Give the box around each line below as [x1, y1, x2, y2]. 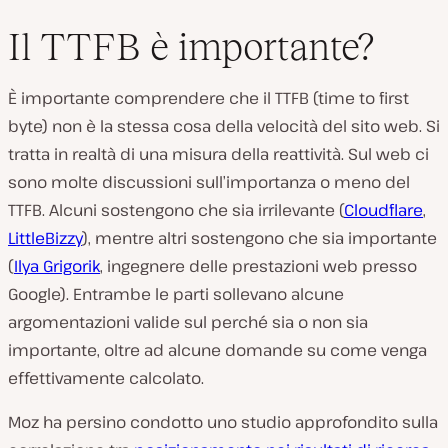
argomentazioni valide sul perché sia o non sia [8, 311, 368, 334]
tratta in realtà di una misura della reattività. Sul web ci [8, 143, 429, 166]
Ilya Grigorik [14, 255, 100, 278]
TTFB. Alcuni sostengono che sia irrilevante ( [8, 199, 344, 222]
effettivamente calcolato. [8, 367, 204, 390]
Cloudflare [344, 199, 423, 222]
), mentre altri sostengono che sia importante [82, 227, 437, 250]
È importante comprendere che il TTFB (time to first [8, 87, 409, 110]
